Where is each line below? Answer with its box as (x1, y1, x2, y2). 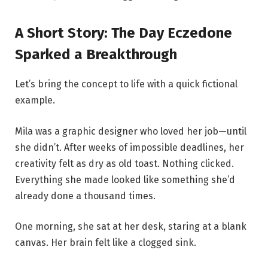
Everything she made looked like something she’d (15, 173, 235, 185)
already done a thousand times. (15, 190, 156, 202)
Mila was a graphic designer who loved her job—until (15, 125, 246, 137)
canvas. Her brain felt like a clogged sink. (15, 237, 196, 249)
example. (15, 94, 55, 106)
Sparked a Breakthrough (15, 45, 177, 63)
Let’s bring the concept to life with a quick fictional (15, 78, 237, 90)
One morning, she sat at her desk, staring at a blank (15, 221, 246, 233)
